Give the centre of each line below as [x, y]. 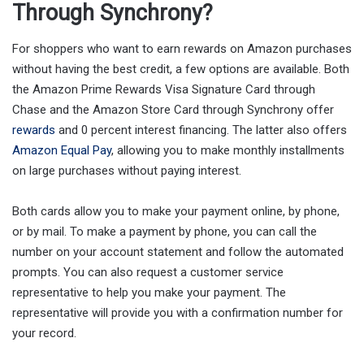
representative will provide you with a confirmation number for [178, 313]
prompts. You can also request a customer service [148, 273]
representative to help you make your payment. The [149, 293]
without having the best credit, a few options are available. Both [181, 69]
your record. [44, 334]
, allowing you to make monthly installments [228, 151]
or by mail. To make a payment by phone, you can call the [165, 232]
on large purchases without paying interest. [127, 171]
